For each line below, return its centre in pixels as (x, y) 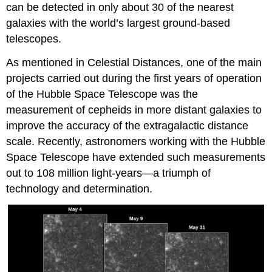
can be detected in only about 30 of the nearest (120, 8)
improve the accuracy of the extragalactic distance (127, 126)
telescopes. (34, 39)
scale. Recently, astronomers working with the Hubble (136, 142)
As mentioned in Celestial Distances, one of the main (134, 63)
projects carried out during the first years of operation (134, 79)
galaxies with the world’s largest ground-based (118, 23)
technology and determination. (80, 189)
